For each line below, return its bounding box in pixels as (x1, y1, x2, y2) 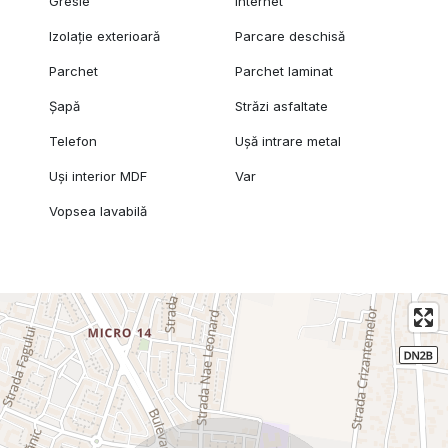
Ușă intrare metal (235, 132, 342, 149)
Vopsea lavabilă (48, 202, 147, 219)
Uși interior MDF (48, 167, 147, 184)
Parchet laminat (235, 62, 334, 79)
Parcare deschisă (235, 27, 346, 44)
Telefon (48, 132, 97, 149)
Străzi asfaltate (235, 97, 329, 114)
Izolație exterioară (48, 27, 160, 44)
